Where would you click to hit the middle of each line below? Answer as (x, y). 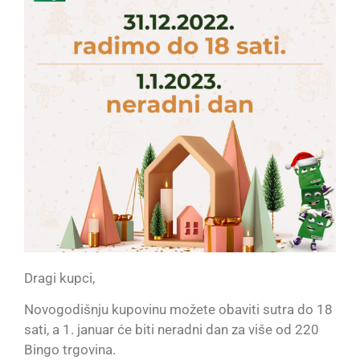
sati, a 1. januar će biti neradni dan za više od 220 (172, 330)
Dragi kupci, (59, 278)
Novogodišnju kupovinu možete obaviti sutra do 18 (178, 310)
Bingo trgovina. (70, 350)
